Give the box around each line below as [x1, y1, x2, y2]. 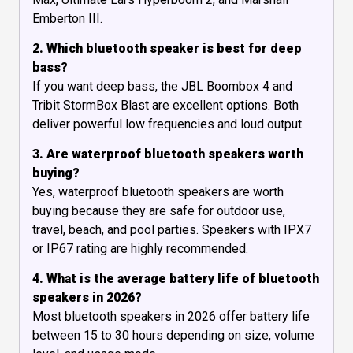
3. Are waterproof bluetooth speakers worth [32, 146, 303, 162]
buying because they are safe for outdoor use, [32, 203, 285, 218]
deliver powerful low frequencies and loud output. [32, 117, 304, 132]
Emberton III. [32, 11, 102, 27]
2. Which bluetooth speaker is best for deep [32, 41, 302, 57]
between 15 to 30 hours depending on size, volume [32, 327, 314, 343]
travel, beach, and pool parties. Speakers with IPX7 [32, 221, 311, 237]
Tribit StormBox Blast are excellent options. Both [32, 98, 299, 113]
